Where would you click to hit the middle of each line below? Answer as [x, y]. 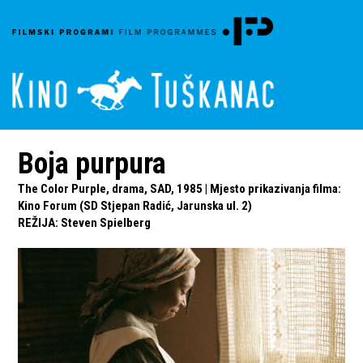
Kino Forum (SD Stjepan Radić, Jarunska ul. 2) [135, 206]
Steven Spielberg [106, 223]
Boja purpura [92, 164]
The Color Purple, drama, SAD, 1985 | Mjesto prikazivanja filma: [180, 189]
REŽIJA [37, 223]
